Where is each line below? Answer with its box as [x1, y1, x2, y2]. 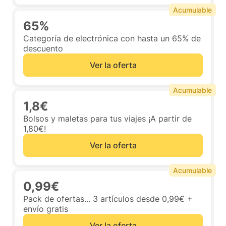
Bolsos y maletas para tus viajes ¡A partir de [23, 114, 192, 124]
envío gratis [23, 204, 68, 214]
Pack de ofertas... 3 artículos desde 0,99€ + [23, 194, 193, 204]
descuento [23, 43, 63, 53]
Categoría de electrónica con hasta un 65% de [23, 33, 201, 43]
